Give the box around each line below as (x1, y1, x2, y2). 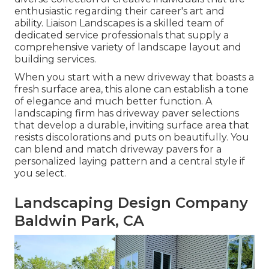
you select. (14, 168, 66, 180)
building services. (14, 53, 96, 65)
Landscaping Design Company (14, 194, 248, 212)
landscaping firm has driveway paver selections (14, 107, 239, 119)
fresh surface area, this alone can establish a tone (14, 83, 249, 95)
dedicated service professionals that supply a (14, 29, 229, 41)
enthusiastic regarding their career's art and (14, 5, 225, 17)
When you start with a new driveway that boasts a (14, 71, 254, 83)
